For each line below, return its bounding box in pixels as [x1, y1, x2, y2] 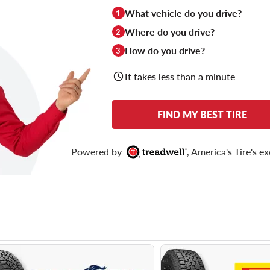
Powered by [71, 145, 127, 159]
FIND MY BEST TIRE [157, 107, 247, 122]
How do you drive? [124, 43, 205, 58]
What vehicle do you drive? [124, 6, 242, 20]
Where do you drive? [124, 25, 215, 39]
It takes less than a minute [124, 69, 235, 84]
